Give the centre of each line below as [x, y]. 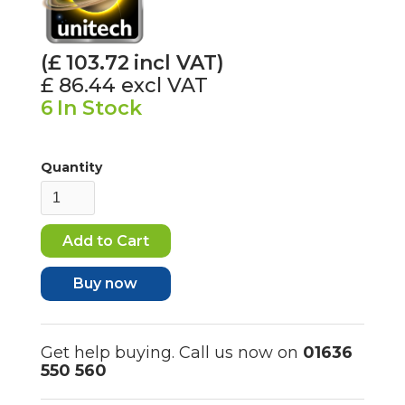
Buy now [106, 284]
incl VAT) [179, 63]
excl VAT [164, 86]
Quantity [71, 168]
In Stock [99, 108]
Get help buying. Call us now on [171, 353]
